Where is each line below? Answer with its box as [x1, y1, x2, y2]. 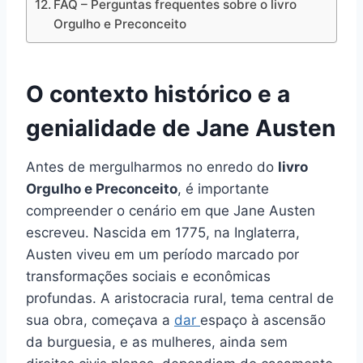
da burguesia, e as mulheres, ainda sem [26, 334, 288, 351]
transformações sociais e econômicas [26, 268, 271, 285]
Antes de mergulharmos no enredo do [26, 159, 278, 176]
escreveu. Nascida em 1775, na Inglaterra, [26, 224, 300, 241]
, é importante [177, 181, 269, 198]
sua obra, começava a [26, 312, 174, 329]
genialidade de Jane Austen [26, 114, 335, 143]
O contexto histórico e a [26, 80, 290, 109]
